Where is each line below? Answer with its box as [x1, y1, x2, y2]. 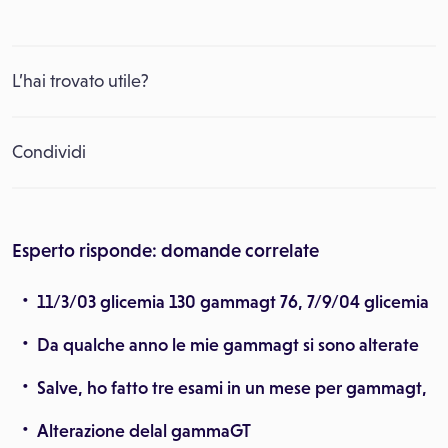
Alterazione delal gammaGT [37, 421, 251, 441]
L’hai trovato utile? [12, 71, 149, 91]
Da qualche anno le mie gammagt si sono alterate [37, 335, 419, 355]
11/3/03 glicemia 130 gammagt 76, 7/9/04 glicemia [37, 292, 429, 312]
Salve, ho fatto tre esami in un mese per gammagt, [37, 378, 427, 398]
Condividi [12, 142, 86, 162]
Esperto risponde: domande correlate [12, 240, 319, 261]
